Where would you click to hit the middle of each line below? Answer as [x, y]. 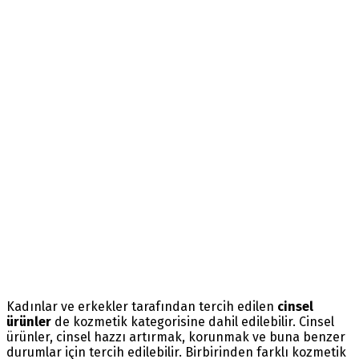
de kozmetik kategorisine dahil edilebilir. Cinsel [194, 321]
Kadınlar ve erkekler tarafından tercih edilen [142, 306]
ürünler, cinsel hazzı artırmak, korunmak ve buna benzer [176, 337]
